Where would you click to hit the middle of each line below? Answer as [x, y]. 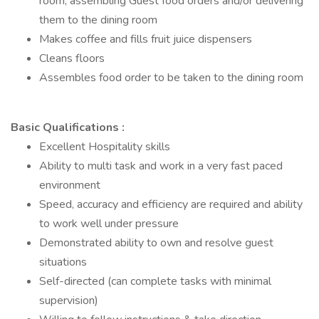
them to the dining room [98, 20]
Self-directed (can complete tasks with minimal [155, 281]
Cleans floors [72, 58]
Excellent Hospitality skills [105, 147]
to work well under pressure [109, 224]
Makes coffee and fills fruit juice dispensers [146, 39]
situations [63, 262]
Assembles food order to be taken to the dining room [171, 78]
